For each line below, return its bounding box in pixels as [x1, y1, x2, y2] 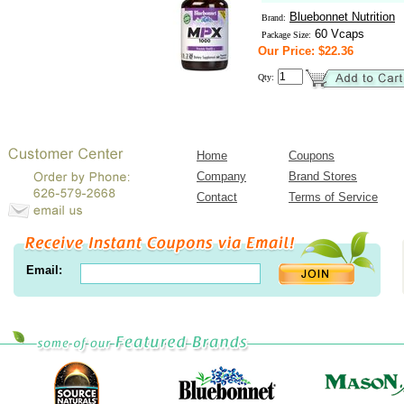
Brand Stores [289, 170, 357, 183]
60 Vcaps [311, 27, 364, 41]
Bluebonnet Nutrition [289, 10, 395, 23]
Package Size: [262, 30, 311, 40]
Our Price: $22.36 [258, 44, 353, 58]
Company [197, 170, 246, 183]
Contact [197, 190, 237, 204]
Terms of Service [289, 190, 378, 204]
